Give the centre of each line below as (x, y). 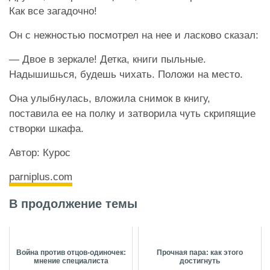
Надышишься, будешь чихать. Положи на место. (126, 75)
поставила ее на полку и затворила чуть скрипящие (132, 114)
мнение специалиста (71, 261)
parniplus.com (41, 177)
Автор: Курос (40, 153)
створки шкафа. (46, 129)
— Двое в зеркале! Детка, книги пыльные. (108, 60)
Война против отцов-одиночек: (71, 253)
